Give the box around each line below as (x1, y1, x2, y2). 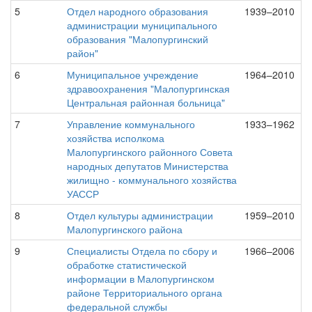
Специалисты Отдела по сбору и (67, 244, 217, 258)
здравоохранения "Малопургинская (67, 81, 230, 95)
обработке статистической (67, 258, 187, 272)
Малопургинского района (67, 222, 182, 236)
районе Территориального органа (67, 286, 222, 299)
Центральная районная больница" (67, 95, 225, 109)
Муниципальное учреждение (67, 68, 198, 81)
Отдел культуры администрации (67, 208, 213, 222)
